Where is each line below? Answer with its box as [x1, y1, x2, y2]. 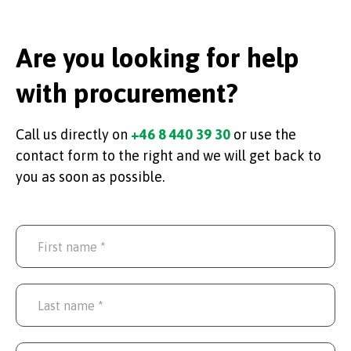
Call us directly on [16, 126, 131, 143]
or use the [233, 126, 296, 143]
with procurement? [16, 78, 238, 108]
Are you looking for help [16, 42, 299, 73]
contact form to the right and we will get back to [16, 147, 321, 164]
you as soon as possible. [16, 168, 165, 185]
